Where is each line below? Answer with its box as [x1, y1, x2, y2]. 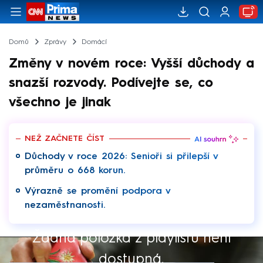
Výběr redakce [9, 239, 94, 251]
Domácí [81, 38, 107, 46]
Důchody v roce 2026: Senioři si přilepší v [25, 151, 218, 161]
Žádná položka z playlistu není [32, 229, 231, 247]
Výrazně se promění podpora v [25, 187, 171, 196]
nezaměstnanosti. [25, 201, 105, 210]
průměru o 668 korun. [25, 166, 125, 176]
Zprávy [43, 38, 66, 46]
